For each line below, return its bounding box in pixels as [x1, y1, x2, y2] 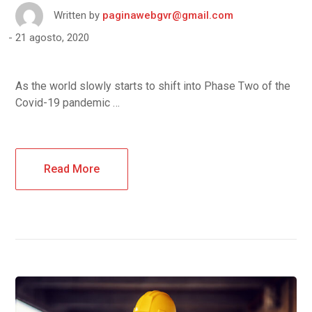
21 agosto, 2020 [15, 31, 90, 45]
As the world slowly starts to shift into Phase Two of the [15, 79, 291, 93]
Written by [54, 9, 100, 22]
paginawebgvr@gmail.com [102, 9, 234, 22]
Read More [44, 162, 100, 176]
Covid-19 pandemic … [15, 96, 120, 110]
